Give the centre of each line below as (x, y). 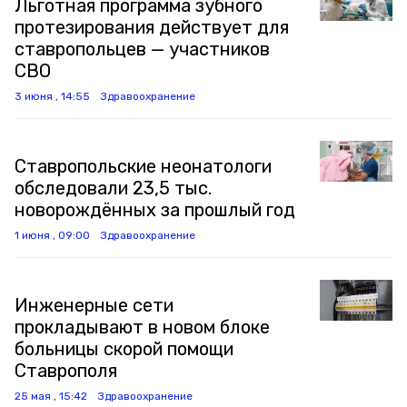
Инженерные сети (94, 305)
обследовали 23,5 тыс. (113, 188)
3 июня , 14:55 (52, 96)
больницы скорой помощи (124, 349)
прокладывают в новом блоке (142, 327)
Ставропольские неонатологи (143, 166)
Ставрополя (66, 371)
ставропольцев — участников (142, 49)
